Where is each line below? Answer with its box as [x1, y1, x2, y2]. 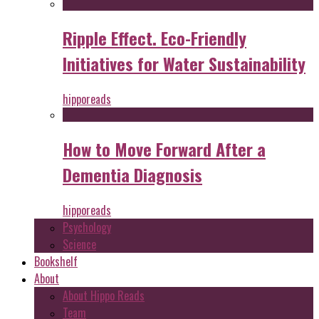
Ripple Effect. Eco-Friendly [63, 25, 246, 51]
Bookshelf [34, 252, 78, 270]
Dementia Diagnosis [63, 161, 202, 187]
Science [63, 235, 96, 253]
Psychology [63, 218, 111, 236]
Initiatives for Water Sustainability [63, 51, 305, 77]
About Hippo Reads [63, 286, 145, 304]
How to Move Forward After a [63, 135, 266, 162]
